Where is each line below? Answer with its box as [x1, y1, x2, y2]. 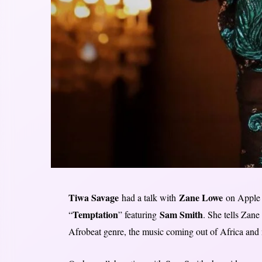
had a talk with [121, 191, 176, 204]
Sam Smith [159, 208, 203, 222]
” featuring [118, 208, 160, 221]
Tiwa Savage [68, 191, 122, 205]
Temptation [72, 208, 118, 222]
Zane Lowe [175, 191, 226, 205]
